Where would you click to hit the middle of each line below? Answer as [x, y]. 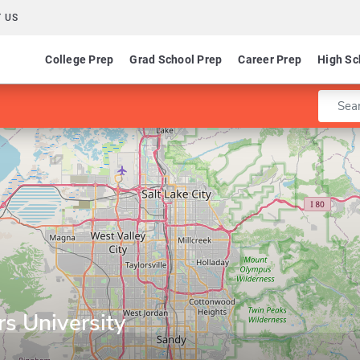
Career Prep [270, 59]
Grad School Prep [176, 59]
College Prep [80, 59]
